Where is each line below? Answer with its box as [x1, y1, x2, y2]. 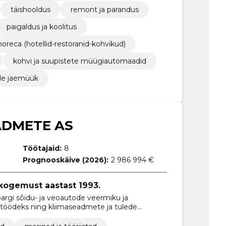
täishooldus [10, 5, 50, 14]
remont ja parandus [70, 5, 139, 14]
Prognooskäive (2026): [23, 155, 109, 164]
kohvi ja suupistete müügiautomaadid [13, 56, 146, 66]
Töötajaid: [23, 143, 62, 153]
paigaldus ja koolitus [6, 22, 77, 31]
